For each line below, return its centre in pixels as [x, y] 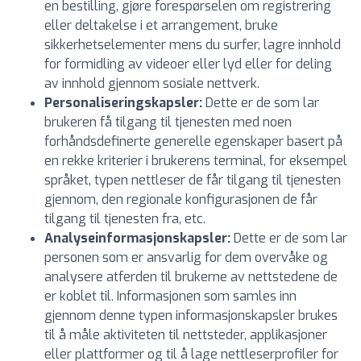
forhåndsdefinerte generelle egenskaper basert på [193, 141]
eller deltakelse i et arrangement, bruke [161, 25]
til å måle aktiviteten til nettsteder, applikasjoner [186, 335]
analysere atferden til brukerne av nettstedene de [191, 277]
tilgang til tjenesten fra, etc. [125, 219]
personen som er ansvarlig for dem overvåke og [186, 257]
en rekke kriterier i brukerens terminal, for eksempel [196, 161]
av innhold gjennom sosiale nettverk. [152, 83]
